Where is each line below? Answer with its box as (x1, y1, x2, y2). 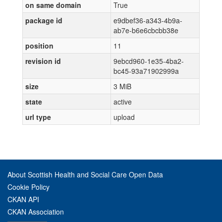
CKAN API (7, 194, 39, 204)
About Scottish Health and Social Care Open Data (7, 169, 163, 179)
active (113, 97, 132, 107)
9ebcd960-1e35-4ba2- (113, 56, 184, 66)
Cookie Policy (7, 182, 50, 192)
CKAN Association (7, 207, 64, 217)
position (25, 41, 54, 51)
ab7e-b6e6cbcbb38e (113, 25, 178, 35)
